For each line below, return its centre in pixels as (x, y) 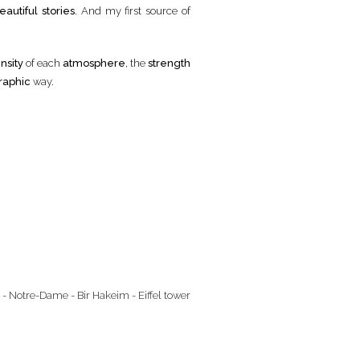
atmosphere (94, 63)
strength (170, 63)
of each (43, 63)
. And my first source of (133, 10)
